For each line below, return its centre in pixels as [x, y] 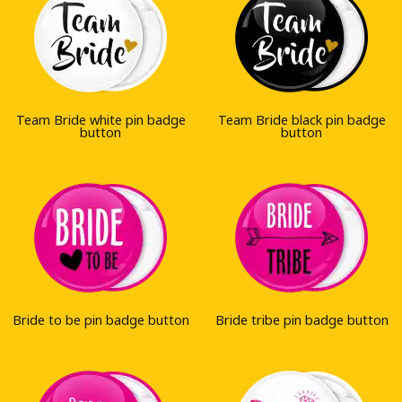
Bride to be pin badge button [100, 319]
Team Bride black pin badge [301, 119]
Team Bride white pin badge [100, 119]
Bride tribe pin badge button [301, 319]
